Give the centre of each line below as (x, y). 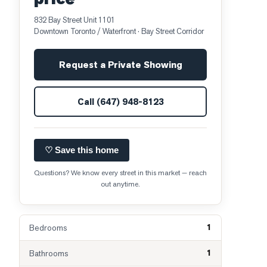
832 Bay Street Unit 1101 (74, 20)
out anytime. (120, 184)
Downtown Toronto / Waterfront (85, 31)
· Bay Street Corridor (170, 31)
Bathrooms (49, 253)
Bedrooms (48, 228)
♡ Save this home (82, 150)
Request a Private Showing (120, 65)
